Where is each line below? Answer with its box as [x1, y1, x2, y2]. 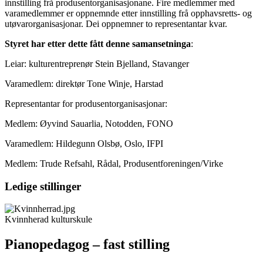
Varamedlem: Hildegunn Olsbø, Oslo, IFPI [5, 138, 163, 149]
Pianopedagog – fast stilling [5, 237, 170, 252]
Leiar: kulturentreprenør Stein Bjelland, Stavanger [5, 58, 189, 69]
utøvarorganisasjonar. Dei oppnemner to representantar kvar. [5, 18, 227, 29]
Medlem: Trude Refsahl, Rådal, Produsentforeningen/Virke [5, 158, 223, 168]
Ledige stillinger [5, 180, 81, 193]
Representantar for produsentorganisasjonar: [5, 98, 167, 109]
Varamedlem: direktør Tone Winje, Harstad [5, 78, 163, 89]
